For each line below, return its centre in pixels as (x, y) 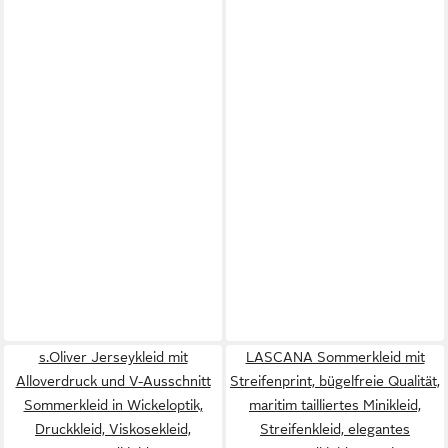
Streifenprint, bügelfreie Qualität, (335, 380)
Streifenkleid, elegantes (335, 428)
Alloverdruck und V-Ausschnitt (113, 380)
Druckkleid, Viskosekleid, (113, 428)
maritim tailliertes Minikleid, (335, 404)
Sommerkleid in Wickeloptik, (113, 404)
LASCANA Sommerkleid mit (335, 356)
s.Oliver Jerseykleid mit (113, 356)
